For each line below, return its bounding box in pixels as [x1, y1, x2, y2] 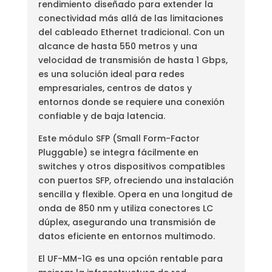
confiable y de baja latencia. [38, 109, 165, 122]
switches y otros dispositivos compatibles [38, 160, 225, 172]
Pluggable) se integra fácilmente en [38, 146, 199, 158]
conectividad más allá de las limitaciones [38, 12, 223, 24]
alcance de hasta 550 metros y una [38, 39, 197, 52]
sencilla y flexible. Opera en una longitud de [38, 188, 233, 200]
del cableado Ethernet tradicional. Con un [38, 25, 225, 38]
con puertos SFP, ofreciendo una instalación [38, 174, 234, 186]
